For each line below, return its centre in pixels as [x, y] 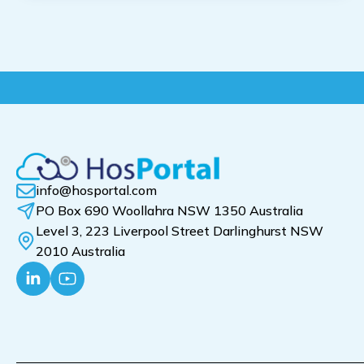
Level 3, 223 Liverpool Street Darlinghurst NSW [180, 231]
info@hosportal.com [96, 191]
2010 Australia [80, 251]
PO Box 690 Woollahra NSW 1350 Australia [169, 211]
